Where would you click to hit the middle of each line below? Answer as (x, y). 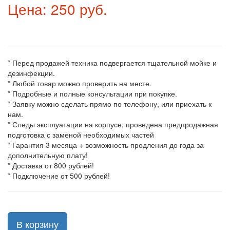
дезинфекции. (31, 73)
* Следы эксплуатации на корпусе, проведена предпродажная (113, 124)
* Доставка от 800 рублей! (51, 165)
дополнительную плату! (48, 155)
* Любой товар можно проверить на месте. (80, 83)
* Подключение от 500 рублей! (59, 176)
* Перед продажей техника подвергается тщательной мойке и (112, 63)
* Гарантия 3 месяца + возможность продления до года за (106, 145)
